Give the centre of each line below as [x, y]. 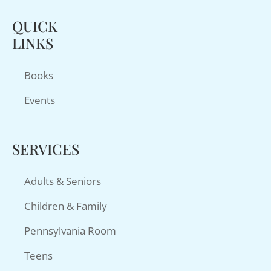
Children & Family [66, 206]
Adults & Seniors [63, 181]
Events [40, 100]
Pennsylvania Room [70, 231]
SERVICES [46, 149]
